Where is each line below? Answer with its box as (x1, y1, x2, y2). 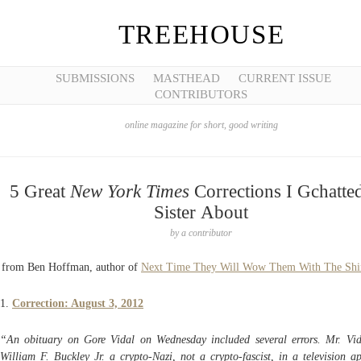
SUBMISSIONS (56, 72, 135, 85)
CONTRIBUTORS (155, 88, 248, 101)
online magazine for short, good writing (125, 119, 278, 131)
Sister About (154, 202, 249, 222)
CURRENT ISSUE (239, 72, 331, 85)
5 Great (10, 181, 70, 201)
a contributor (181, 227, 233, 239)
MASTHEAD (153, 72, 220, 85)
